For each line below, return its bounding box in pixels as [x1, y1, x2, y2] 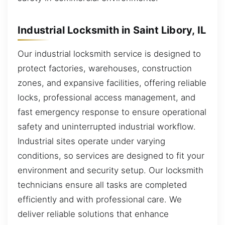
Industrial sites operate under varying [18, 136, 165, 147]
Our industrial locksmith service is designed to [18, 49, 201, 59]
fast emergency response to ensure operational [18, 107, 206, 118]
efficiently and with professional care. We [18, 194, 182, 205]
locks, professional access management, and [18, 92, 195, 103]
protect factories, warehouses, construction [18, 63, 192, 74]
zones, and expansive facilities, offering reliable [18, 78, 206, 88]
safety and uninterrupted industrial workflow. [18, 122, 196, 132]
